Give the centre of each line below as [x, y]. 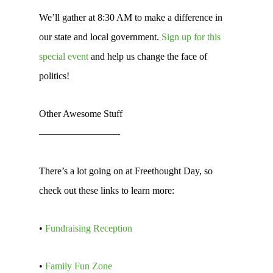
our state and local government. [100, 37]
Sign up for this [191, 37]
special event [64, 56]
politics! [54, 76]
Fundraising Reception [89, 228]
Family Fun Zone [79, 266]
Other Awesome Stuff [81, 114]
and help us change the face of [148, 56]
